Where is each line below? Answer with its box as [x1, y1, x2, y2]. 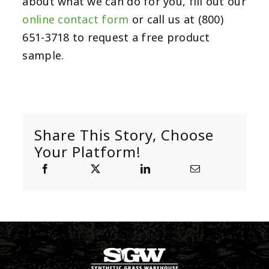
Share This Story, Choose [34, 125, 214, 147]
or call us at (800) [128, 12, 223, 28]
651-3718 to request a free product [22, 30, 210, 46]
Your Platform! [34, 142, 142, 163]
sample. [22, 48, 64, 64]
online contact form [22, 12, 129, 28]
